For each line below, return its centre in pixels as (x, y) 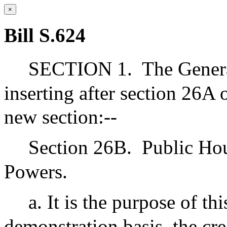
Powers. (36, 171)
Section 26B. (80, 147)
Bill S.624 (45, 35)
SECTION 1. (80, 68)
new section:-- (61, 117)
